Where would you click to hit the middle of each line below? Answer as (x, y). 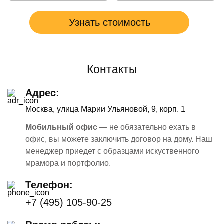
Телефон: (49, 185)
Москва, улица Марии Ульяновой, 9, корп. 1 (105, 109)
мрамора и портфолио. (68, 163)
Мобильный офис (61, 127)
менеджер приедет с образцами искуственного (112, 151)
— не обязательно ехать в (147, 127)
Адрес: (42, 93)
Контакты (112, 70)
